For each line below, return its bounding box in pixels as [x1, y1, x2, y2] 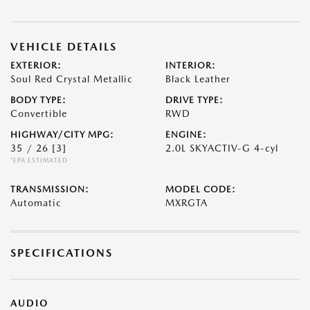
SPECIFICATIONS [10, 246, 113, 259]
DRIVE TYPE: [165, 95, 224, 105]
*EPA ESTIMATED [10, 156, 68, 164]
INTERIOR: [165, 60, 216, 71]
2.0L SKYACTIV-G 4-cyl [165, 143, 278, 154]
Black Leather [165, 73, 230, 84]
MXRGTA [165, 197, 208, 208]
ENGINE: [165, 129, 207, 140]
